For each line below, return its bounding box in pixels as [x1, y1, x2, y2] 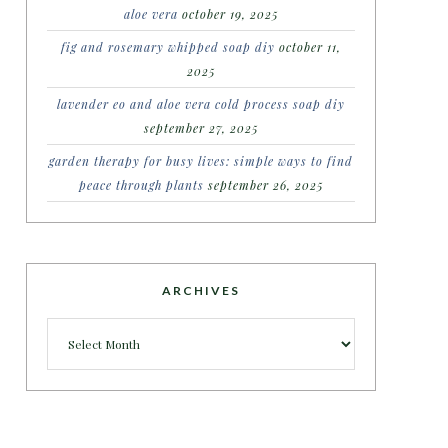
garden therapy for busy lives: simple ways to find [49, 153, 353, 169]
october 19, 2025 [181, 6, 279, 22]
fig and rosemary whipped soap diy [61, 39, 275, 55]
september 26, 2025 [207, 177, 324, 193]
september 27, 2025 [143, 120, 259, 136]
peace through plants [78, 177, 204, 193]
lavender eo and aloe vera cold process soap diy [57, 96, 345, 112]
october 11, [279, 39, 341, 55]
